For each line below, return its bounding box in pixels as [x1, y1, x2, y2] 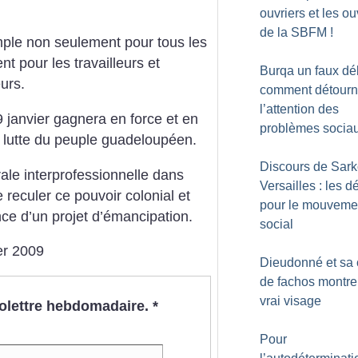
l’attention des [260, 102, 339, 116]
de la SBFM [260, 26, 327, 39]
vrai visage [260, 294, 321, 308]
